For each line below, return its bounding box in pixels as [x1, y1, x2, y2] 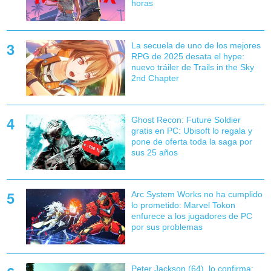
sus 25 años [131, 147, 178, 157]
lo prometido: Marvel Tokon [131, 200, 235, 210]
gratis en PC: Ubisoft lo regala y [131, 125, 252, 135]
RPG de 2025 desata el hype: [131, 51, 244, 61]
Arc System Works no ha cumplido [131, 189, 263, 199]
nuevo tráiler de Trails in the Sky [131, 62, 254, 72]
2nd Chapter [131, 73, 179, 83]
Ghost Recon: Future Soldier [131, 114, 241, 125]
